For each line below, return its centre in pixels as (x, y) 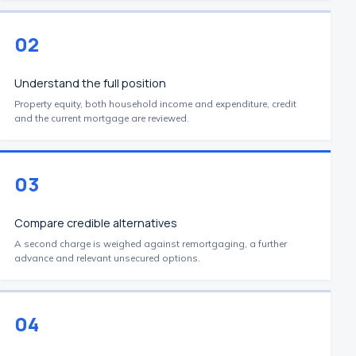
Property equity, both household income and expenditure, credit (155, 104)
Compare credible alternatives (96, 223)
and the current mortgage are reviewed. (102, 118)
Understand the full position (90, 83)
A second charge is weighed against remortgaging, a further (151, 244)
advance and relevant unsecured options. (107, 258)
